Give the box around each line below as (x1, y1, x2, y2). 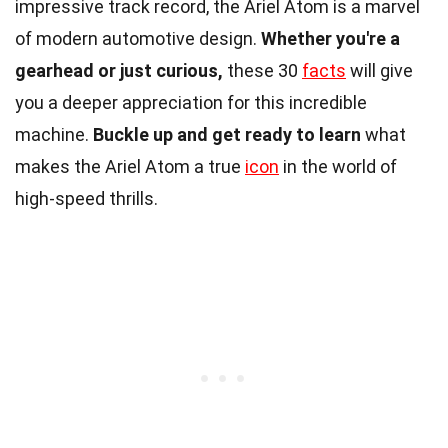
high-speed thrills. (15, 187, 158, 209)
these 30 (223, 59, 302, 81)
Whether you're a (261, 27, 400, 49)
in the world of (279, 155, 397, 177)
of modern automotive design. (15, 27, 261, 49)
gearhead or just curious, (15, 59, 223, 81)
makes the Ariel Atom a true (15, 155, 245, 177)
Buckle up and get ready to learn (93, 123, 361, 145)
